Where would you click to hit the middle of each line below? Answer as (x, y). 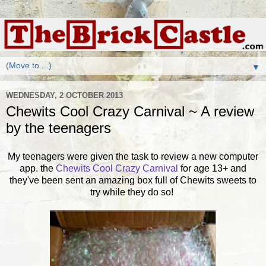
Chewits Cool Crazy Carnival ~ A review (130, 111)
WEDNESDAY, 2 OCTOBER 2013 (64, 95)
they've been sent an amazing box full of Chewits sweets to (133, 180)
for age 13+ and (212, 168)
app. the (38, 168)
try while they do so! (133, 192)
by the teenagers (58, 128)
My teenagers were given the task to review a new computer (133, 156)
